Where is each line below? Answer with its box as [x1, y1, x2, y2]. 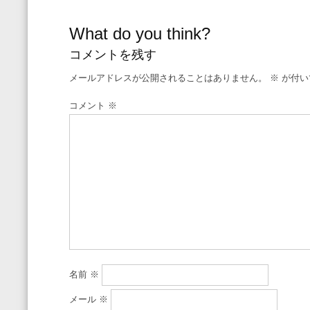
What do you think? [69, 24, 211, 43]
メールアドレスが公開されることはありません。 [69, 73, 268, 83]
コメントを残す [69, 48, 157, 62]
